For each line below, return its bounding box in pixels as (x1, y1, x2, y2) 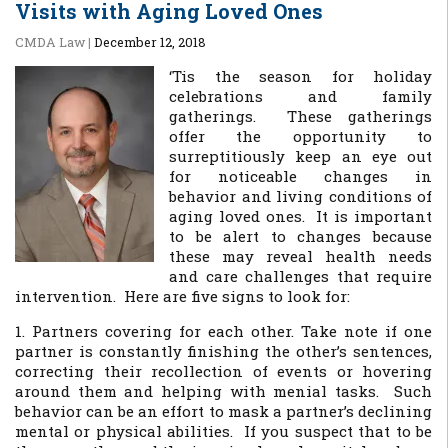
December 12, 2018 (94, 34, 206, 50)
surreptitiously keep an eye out (169, 146, 432, 166)
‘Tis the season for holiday (169, 66, 432, 86)
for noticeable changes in (169, 166, 432, 186)
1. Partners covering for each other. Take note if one (15, 321, 432, 341)
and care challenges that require (169, 266, 432, 286)
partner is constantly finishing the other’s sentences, (15, 341, 432, 361)
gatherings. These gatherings (169, 106, 432, 126)
